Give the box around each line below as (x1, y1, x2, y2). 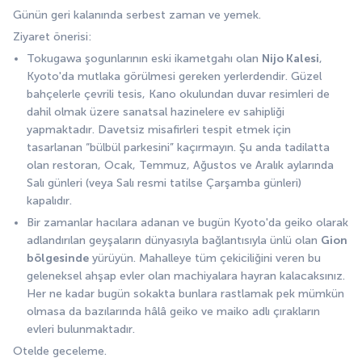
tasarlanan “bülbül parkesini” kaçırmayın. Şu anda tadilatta (27, 141, 330, 155)
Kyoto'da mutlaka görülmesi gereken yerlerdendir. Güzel (27, 69, 322, 84)
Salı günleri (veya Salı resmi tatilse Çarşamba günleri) (27, 176, 301, 191)
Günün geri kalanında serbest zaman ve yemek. (13, 8, 261, 23)
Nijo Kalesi (262, 52, 319, 66)
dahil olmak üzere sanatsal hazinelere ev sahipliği (27, 105, 284, 120)
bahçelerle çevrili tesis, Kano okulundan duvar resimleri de (27, 87, 330, 102)
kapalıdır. (27, 194, 72, 208)
